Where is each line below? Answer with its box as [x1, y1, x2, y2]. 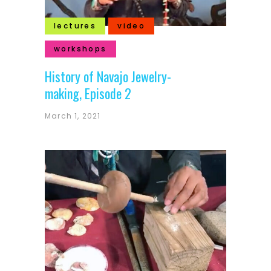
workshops [54, 44, 107, 54]
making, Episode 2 [45, 83, 131, 103]
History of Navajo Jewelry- [45, 67, 171, 86]
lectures [54, 21, 97, 31]
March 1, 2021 [45, 111, 101, 121]
